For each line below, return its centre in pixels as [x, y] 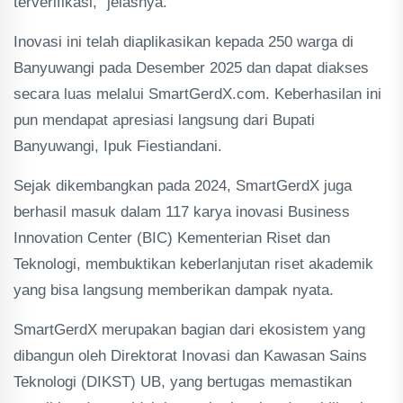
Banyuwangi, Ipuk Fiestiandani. [118, 146]
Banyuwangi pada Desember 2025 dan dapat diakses [191, 68]
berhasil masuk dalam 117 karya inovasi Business [182, 212]
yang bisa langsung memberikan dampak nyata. [174, 290]
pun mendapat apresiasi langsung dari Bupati [164, 120]
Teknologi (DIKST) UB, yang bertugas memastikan [183, 382]
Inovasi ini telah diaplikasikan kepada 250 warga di [184, 42]
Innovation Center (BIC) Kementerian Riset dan [172, 238]
